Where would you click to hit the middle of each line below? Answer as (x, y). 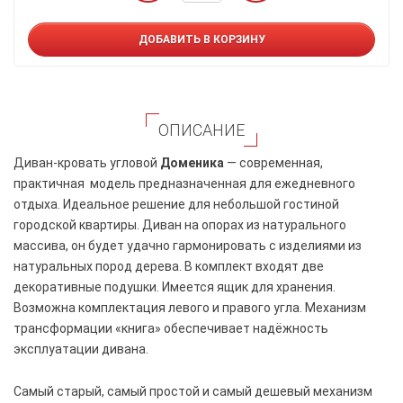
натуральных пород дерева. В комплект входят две (169, 266)
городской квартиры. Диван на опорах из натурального (180, 224)
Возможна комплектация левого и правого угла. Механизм (190, 307)
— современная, (273, 162)
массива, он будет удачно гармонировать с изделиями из (188, 245)
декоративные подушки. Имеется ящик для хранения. (175, 287)
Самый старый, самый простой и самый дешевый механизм (193, 391)
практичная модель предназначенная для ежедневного (184, 183)
